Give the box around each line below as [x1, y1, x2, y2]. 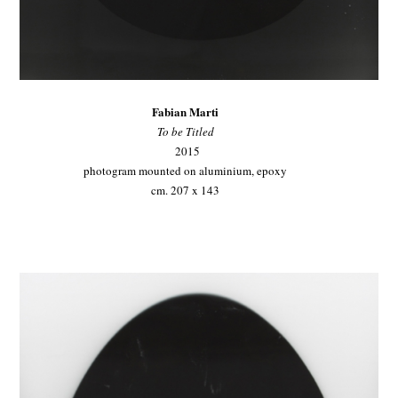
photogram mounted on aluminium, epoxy [84, 162, 288, 179]
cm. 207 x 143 [151, 181, 220, 198]
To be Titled [156, 123, 214, 139]
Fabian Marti [152, 102, 219, 120]
